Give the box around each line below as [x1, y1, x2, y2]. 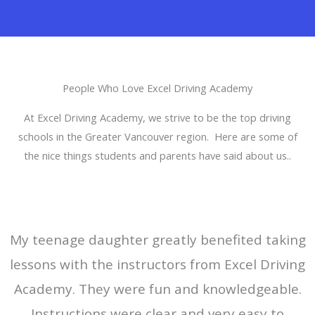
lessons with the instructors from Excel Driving [10, 255, 305, 274]
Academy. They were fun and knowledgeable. [13, 279, 302, 298]
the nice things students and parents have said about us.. [24, 148, 291, 163]
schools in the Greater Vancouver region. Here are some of [18, 129, 297, 144]
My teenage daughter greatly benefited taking [9, 230, 306, 249]
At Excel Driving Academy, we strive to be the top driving [24, 110, 291, 125]
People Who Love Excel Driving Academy [63, 81, 252, 96]
